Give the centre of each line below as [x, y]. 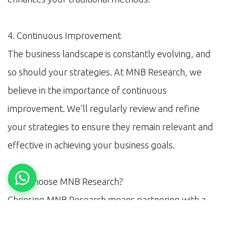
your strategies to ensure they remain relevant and [110, 126]
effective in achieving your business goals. [91, 145]
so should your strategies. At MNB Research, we [105, 72]
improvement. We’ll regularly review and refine [104, 108]
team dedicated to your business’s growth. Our [103, 218]
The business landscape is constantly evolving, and [109, 53]
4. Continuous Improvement [64, 35]
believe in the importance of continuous [87, 90]
